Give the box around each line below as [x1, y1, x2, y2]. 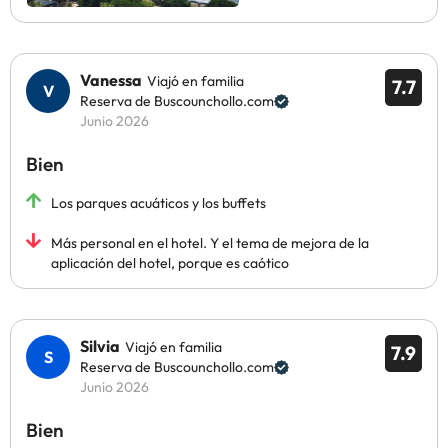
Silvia [80, 336, 120, 356]
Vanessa [80, 70, 142, 90]
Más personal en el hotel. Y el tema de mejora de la [51, 234, 369, 252]
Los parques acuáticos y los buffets [51, 194, 266, 212]
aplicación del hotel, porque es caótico [51, 254, 289, 272]
